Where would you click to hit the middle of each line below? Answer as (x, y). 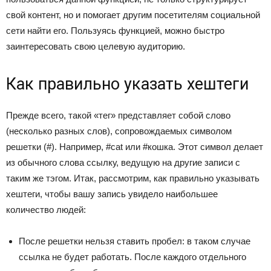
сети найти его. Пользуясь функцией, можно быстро (115, 31)
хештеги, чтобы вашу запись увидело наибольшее (112, 194)
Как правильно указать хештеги (127, 84)
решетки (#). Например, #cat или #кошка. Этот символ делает (135, 147)
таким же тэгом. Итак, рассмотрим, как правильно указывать (133, 178)
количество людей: (46, 210)
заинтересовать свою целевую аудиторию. (96, 46)
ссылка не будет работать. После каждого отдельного (132, 257)
